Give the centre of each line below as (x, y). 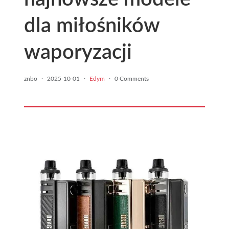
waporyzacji (78, 53)
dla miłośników (92, 26)
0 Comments (132, 79)
